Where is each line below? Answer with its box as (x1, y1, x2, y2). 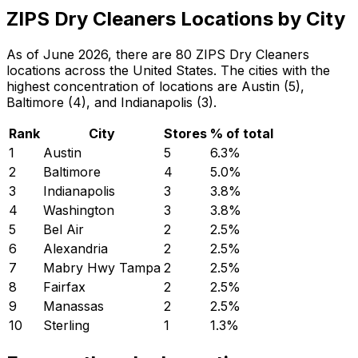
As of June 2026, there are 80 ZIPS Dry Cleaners (6, 46, 309, 63)
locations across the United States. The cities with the (6, 62, 330, 79)
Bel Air (43, 221, 84, 238)
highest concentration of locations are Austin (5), (6, 78, 304, 95)
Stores (164, 125, 207, 142)
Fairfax (43, 279, 86, 296)
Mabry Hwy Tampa (43, 260, 161, 276)
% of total (210, 125, 273, 142)
